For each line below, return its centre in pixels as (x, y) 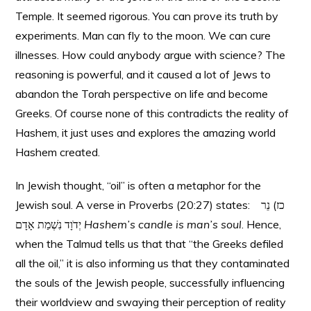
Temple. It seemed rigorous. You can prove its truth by (147, 16)
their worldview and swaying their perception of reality (151, 302)
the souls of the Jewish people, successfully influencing (150, 283)
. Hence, (262, 224)
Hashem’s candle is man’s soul (163, 224)
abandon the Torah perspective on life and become (142, 94)
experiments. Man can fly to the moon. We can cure (143, 35)
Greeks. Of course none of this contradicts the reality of (152, 113)
